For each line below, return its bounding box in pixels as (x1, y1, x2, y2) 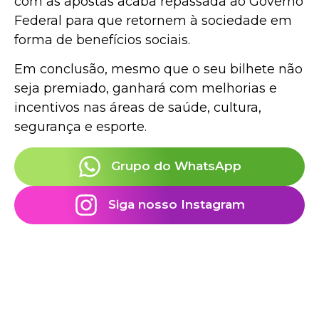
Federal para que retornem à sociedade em (14, 12, 292, 28)
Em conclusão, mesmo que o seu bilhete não (14, 61, 303, 78)
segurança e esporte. (14, 119, 147, 135)
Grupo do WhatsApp (111, 159, 242, 173)
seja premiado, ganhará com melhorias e (14, 80, 277, 97)
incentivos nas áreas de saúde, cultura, (14, 100, 261, 116)
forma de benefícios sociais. (14, 31, 190, 48)
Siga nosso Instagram (108, 197, 245, 211)
